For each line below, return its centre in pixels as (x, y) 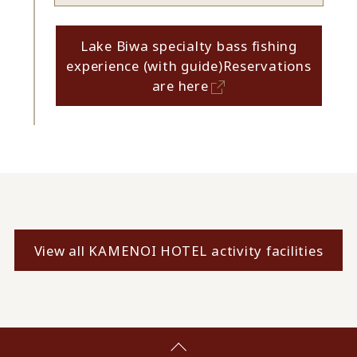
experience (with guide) (145, 66)
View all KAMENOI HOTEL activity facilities (178, 250)
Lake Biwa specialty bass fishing (188, 46)
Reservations (267, 66)
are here (180, 86)
